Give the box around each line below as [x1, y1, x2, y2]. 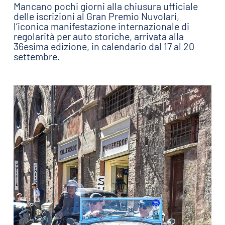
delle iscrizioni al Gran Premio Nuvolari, [13, 10, 179, 22]
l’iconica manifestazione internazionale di [13, 20, 189, 32]
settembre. [13, 50, 60, 62]
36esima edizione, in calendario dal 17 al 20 [13, 40, 194, 52]
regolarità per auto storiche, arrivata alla [13, 30, 184, 42]
